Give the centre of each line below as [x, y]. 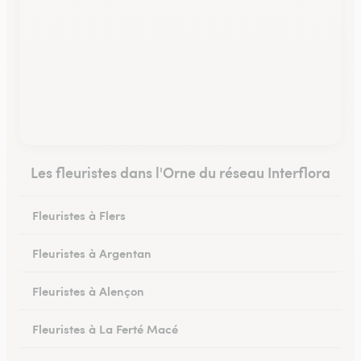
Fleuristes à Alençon [88, 290]
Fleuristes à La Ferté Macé [105, 328]
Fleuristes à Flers [79, 215]
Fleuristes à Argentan [92, 253]
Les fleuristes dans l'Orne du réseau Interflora [180, 172]
